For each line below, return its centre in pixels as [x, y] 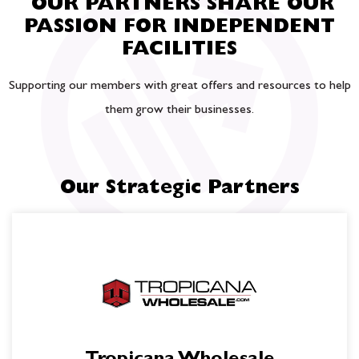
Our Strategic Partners [179, 190]
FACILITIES [179, 51]
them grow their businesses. [179, 111]
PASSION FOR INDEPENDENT [179, 29]
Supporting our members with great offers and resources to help [179, 87]
